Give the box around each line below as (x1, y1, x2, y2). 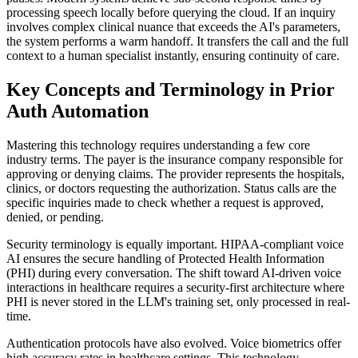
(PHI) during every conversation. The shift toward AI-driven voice (6, 266, 341, 280)
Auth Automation (6, 101, 149, 122)
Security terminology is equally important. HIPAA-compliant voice (6, 237, 344, 252)
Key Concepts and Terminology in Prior (6, 79, 335, 101)
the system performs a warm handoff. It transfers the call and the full (6, 34, 348, 49)
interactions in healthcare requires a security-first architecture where (6, 280, 344, 295)
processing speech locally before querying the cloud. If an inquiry (6, 6, 336, 20)
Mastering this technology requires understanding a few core (6, 138, 310, 153)
